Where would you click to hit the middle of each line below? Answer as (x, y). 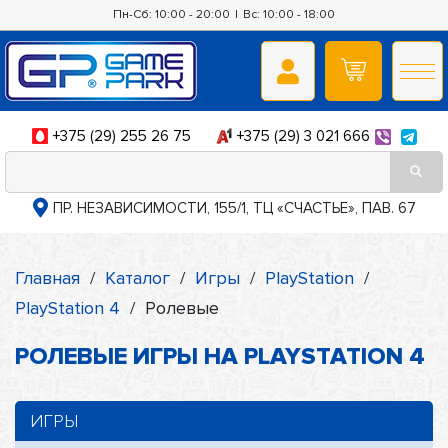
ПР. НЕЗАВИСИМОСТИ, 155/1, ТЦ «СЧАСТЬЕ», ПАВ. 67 (234, 208)
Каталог (137, 278)
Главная (47, 278)
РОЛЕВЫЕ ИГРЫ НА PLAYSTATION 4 (220, 356)
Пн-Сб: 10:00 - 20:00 (171, 14)
